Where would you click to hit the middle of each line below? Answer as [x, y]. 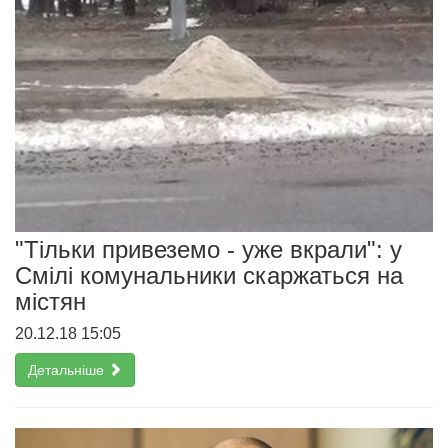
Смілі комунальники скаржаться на [209, 276]
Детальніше [68, 370]
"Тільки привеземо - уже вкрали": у [208, 250]
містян [50, 302]
